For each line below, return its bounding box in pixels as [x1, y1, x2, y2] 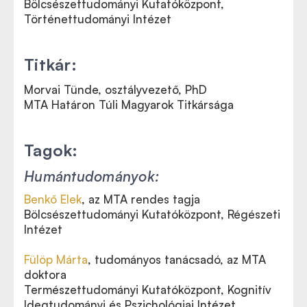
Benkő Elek [24, 192, 82, 206]
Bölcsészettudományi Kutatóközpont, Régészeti [24, 207, 280, 221]
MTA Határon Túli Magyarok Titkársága [24, 97, 234, 112]
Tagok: [24, 140, 78, 160]
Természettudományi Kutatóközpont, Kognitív [24, 282, 271, 297]
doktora [24, 267, 66, 282]
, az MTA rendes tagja [82, 192, 200, 206]
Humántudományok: [24, 167, 159, 185]
